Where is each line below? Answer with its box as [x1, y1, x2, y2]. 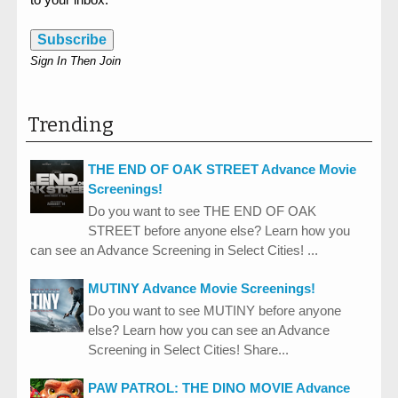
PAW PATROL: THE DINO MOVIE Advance [88, 380, 350, 396]
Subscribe [37, 31, 107, 47]
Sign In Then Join [30, 54, 121, 68]
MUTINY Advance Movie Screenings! [88, 281, 315, 297]
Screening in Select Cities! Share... [88, 342, 289, 358]
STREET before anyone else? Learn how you [88, 223, 350, 239]
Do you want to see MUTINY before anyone [88, 303, 341, 319]
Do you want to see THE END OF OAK [88, 203, 316, 219]
